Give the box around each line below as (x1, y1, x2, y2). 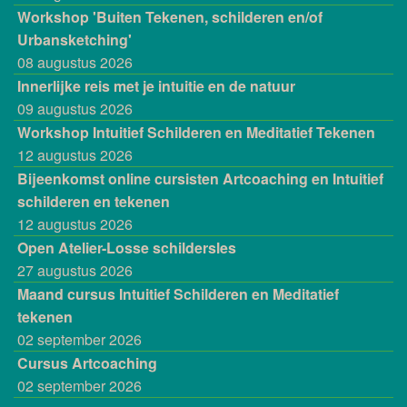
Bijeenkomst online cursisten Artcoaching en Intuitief (17, 168, 383, 190)
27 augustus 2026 (17, 260, 133, 282)
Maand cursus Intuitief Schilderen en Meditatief (17, 283, 339, 305)
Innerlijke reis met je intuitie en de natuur (17, 75, 295, 97)
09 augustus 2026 (17, 98, 133, 120)
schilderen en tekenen (17, 191, 170, 213)
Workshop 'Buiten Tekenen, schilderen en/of (17, 6, 323, 28)
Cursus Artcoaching (17, 352, 157, 374)
